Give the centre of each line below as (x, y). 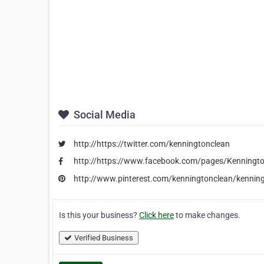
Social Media (103, 114)
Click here (156, 215)
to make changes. (207, 215)
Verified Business (104, 238)
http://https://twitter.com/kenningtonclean (152, 143)
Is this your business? (99, 215)
